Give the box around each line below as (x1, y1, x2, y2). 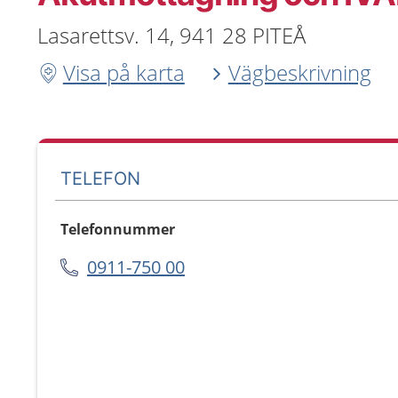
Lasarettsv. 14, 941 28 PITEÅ (37, 20, 306, 50)
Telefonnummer (60, 219, 175, 239)
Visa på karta (62, 58, 185, 87)
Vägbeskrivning (227, 58, 371, 87)
